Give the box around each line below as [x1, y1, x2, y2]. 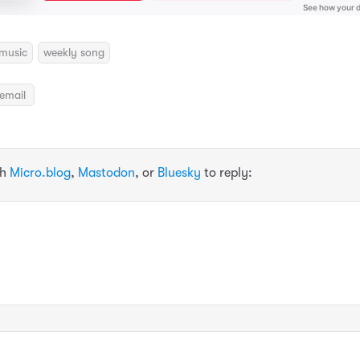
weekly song [43, 46, 104, 59]
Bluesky [157, 165, 201, 180]
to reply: [201, 165, 252, 180]
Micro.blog [10, 165, 71, 180]
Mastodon [78, 165, 135, 180]
